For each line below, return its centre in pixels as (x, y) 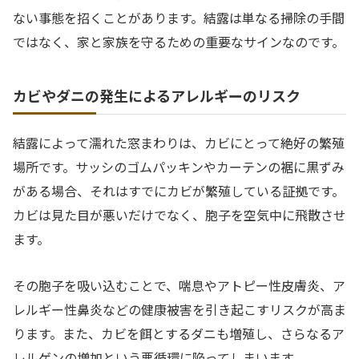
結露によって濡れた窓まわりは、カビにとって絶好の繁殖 (179, 142)
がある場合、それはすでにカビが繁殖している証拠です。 (179, 190)
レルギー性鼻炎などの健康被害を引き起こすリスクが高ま (179, 310)
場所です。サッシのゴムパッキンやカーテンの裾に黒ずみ (179, 166)
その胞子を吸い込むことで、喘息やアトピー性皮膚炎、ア (179, 286)
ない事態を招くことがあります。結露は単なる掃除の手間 (179, 17)
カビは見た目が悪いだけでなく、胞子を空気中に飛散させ (179, 214)
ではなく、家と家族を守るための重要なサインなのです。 (179, 41)
